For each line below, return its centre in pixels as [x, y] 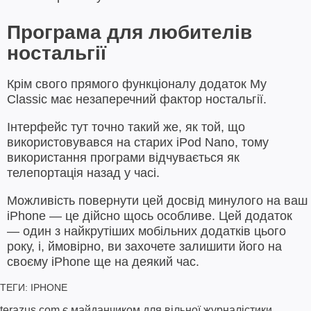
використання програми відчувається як [123, 158]
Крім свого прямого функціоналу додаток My [137, 84]
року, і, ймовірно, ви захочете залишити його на [144, 247]
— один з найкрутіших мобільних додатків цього [146, 232]
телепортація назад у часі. [83, 173]
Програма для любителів [129, 33]
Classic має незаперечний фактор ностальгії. [137, 100]
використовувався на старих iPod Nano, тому [138, 143]
